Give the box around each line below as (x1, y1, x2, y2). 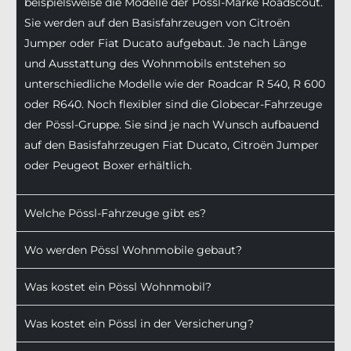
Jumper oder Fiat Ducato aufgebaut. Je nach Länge (24, 36, 306, 51)
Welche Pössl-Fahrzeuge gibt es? (24, 206, 206, 221)
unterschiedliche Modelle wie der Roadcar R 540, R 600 (24, 77, 325, 92)
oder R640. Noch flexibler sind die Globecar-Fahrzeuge (24, 97, 322, 112)
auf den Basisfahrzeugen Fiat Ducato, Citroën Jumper (24, 138, 319, 153)
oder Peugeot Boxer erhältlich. (24, 158, 192, 173)
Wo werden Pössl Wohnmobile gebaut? (24, 243, 242, 258)
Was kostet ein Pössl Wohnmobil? (24, 280, 212, 295)
